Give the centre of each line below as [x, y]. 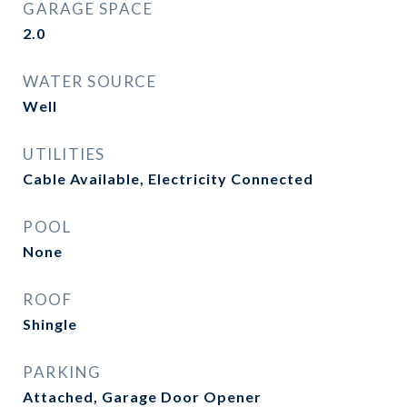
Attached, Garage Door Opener [142, 397]
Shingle [50, 324]
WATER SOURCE [89, 81]
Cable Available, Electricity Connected [168, 179]
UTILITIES [64, 154]
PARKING [62, 372]
